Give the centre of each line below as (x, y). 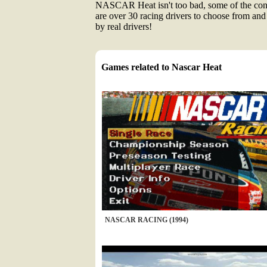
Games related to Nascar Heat (162, 67)
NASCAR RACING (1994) (147, 220)
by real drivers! (124, 27)
